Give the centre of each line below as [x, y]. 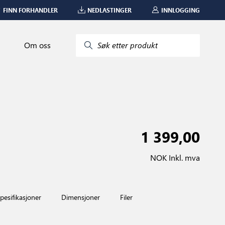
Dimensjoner [81, 197]
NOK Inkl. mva [175, 157]
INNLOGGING [181, 10]
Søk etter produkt [128, 45]
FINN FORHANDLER [30, 10]
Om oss [37, 45]
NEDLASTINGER [109, 10]
